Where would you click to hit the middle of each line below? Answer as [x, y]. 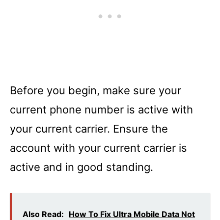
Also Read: [43, 214]
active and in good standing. [82, 167]
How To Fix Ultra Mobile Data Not [132, 214]
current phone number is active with [101, 109]
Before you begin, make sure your [96, 90]
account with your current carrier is [98, 148]
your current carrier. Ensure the [89, 128]
